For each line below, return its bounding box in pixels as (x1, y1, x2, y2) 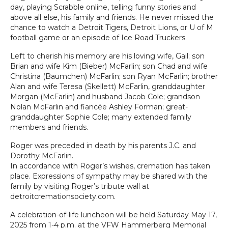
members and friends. (10, 123, 88, 132)
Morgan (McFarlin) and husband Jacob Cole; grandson (10, 92, 200, 101)
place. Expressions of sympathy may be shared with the (10, 172, 208, 181)
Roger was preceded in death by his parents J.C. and (10, 141, 196, 150)
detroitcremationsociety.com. (10, 192, 116, 201)
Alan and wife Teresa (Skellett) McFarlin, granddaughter (10, 82, 205, 91)
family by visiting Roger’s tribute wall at (10, 182, 149, 191)
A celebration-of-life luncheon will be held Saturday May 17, (10, 210, 217, 219)
